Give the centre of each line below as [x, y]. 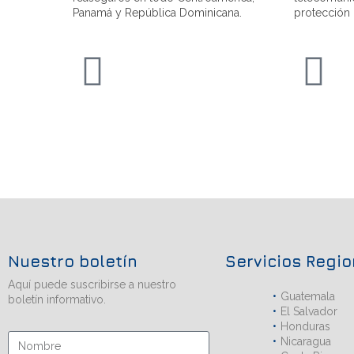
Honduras [305, 326]
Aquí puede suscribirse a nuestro [92, 284]
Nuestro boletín [73, 261]
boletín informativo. [57, 299]
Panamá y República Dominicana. [157, 12]
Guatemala [308, 296]
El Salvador [309, 311]
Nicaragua [306, 341]
